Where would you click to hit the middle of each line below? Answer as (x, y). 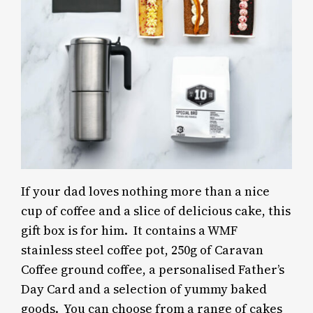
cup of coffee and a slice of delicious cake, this (156, 211)
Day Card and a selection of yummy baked (144, 289)
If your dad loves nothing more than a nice (146, 191)
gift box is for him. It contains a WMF (130, 230)
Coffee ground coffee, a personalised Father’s (153, 269)
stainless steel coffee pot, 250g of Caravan (143, 250)
